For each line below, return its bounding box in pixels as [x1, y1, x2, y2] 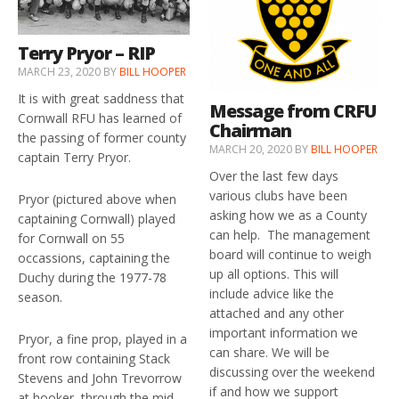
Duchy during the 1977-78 [18, 268, 167, 286]
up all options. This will [209, 265, 339, 282]
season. [18, 288, 62, 305]
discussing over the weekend [209, 362, 376, 380]
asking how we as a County [209, 206, 368, 224]
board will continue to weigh [209, 245, 372, 263]
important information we [209, 323, 359, 341]
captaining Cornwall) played [18, 209, 175, 227]
